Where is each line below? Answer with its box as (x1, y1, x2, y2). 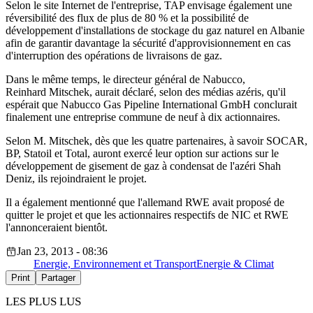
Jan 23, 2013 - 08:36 (17, 245, 108, 258)
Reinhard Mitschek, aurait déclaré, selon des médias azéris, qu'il (6, 86, 286, 99)
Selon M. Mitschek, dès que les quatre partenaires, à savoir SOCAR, (6, 135, 307, 147)
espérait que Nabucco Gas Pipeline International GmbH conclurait (6, 99, 297, 111)
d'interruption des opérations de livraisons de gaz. (6, 50, 222, 62)
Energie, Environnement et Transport (34, 258, 196, 270)
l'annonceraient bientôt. (6, 221, 108, 234)
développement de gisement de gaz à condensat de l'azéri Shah (6, 160, 281, 173)
